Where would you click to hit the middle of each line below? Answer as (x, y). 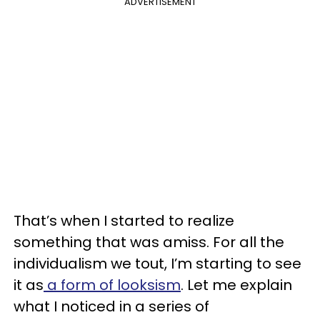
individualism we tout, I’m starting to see (157, 264)
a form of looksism (112, 285)
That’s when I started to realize (124, 221)
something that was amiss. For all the (149, 242)
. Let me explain (236, 285)
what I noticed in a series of (111, 306)
